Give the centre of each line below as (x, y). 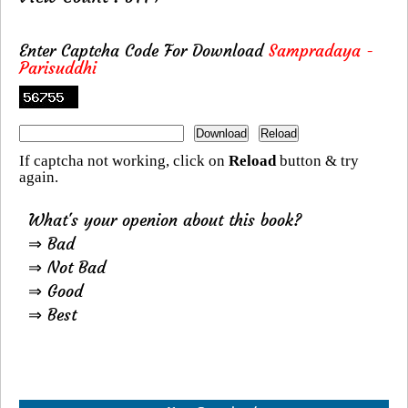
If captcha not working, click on (124, 161)
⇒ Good (56, 291)
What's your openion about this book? (165, 220)
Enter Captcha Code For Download (144, 51)
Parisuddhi (58, 68)
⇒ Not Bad (67, 268)
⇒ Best (52, 315)
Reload (252, 161)
